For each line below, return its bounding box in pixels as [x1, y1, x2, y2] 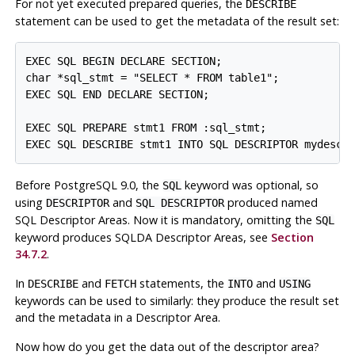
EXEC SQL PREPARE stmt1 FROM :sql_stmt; [25, 120, 267, 134]
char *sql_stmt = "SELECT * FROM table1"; [25, 71, 280, 84]
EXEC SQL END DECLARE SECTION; [25, 87, 210, 101]
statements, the [136, 275, 227, 291]
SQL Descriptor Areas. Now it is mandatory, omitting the [14, 212, 315, 227]
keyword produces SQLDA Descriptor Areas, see [14, 229, 271, 245]
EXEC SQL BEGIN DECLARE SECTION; [25, 54, 223, 67]
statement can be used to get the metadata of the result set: [14, 13, 339, 29]
